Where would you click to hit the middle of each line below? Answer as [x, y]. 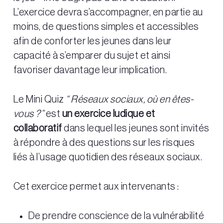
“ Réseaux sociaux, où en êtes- [130, 100]
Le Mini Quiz [40, 100]
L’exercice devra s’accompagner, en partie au [108, 13]
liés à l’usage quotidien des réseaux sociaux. [108, 158]
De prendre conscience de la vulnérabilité [116, 216]
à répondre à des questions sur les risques [104, 143]
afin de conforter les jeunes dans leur [92, 42]
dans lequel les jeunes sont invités [137, 129]
